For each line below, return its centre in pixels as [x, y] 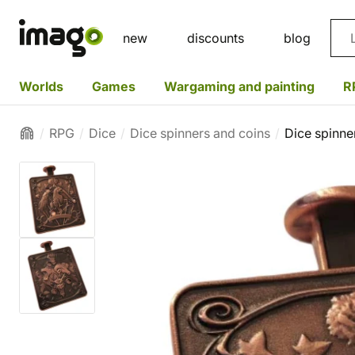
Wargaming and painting [239, 86]
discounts [216, 38]
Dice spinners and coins [200, 133]
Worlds [41, 86]
